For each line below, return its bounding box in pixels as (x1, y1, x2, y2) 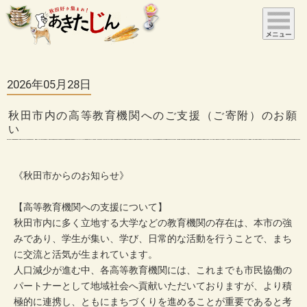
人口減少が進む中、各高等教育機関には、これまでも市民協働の (14, 264, 292, 276)
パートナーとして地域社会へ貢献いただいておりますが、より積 (14, 280, 292, 292)
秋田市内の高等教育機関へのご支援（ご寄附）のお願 (8, 108, 298, 122)
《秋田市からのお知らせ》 (14, 169, 129, 182)
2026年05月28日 (7, 77, 91, 91)
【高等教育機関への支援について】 (14, 201, 167, 213)
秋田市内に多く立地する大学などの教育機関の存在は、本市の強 (14, 217, 292, 229)
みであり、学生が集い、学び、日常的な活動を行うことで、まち (14, 232, 292, 245)
